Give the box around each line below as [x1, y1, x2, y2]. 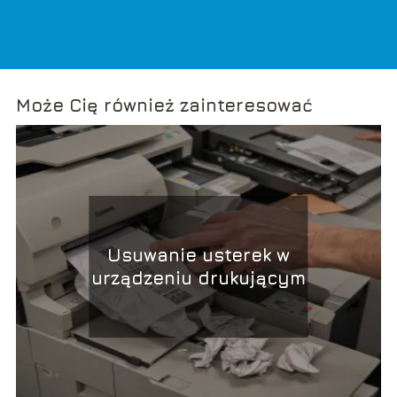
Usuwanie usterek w [107, 244, 290, 265]
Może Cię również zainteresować [15, 95, 313, 116]
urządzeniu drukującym [91, 267, 306, 288]
